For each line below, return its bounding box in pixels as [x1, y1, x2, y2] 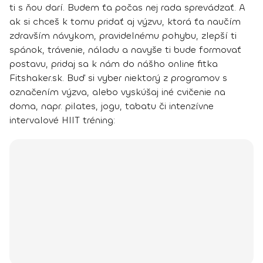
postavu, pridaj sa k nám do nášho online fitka [9, 57, 218, 70]
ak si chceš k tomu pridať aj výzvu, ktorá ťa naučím [9, 15, 241, 28]
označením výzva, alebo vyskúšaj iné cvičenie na [9, 85, 225, 98]
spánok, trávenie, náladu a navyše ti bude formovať [9, 43, 241, 56]
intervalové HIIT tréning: [9, 113, 115, 126]
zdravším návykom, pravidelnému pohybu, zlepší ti [9, 29, 237, 42]
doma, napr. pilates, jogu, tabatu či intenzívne [9, 99, 214, 112]
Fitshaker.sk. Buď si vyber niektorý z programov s [9, 71, 227, 84]
